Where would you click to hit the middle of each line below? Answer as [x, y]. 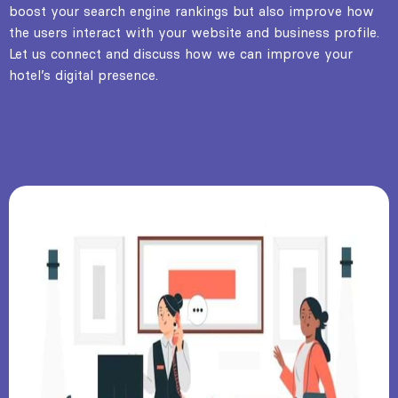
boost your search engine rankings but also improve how [191, 11]
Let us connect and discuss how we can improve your [181, 53]
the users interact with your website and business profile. [194, 32]
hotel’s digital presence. [84, 75]
